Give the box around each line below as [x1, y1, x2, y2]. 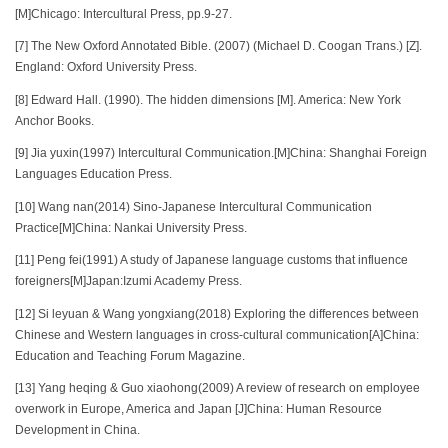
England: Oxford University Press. [15, 61, 197, 74]
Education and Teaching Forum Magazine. [15, 349, 245, 362]
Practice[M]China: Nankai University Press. [15, 221, 247, 234]
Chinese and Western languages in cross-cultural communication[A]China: [15, 328, 419, 341]
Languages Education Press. [15, 168, 172, 181]
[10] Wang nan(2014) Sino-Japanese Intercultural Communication [15, 200, 372, 213]
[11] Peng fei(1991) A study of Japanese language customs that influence [15, 254, 408, 267]
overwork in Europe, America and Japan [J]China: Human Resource [15, 403, 382, 416]
